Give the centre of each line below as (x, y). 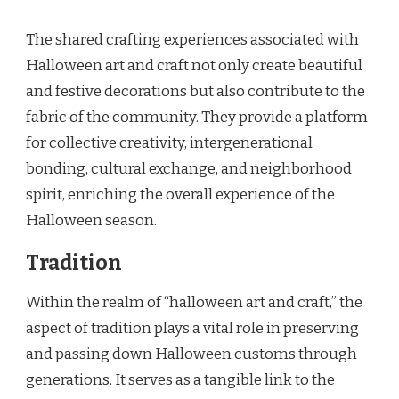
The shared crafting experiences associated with (192, 40)
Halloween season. (91, 221)
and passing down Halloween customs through (191, 354)
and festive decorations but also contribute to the (195, 92)
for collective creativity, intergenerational (169, 143)
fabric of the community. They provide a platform (197, 118)
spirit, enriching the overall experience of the (180, 195)
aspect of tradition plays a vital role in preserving (192, 329)
